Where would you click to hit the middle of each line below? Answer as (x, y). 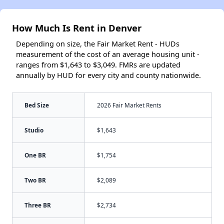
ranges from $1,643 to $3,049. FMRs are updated (98, 64)
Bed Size (37, 105)
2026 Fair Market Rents (129, 105)
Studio (34, 130)
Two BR (35, 180)
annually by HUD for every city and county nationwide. (108, 75)
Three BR (38, 205)
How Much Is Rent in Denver (77, 27)
